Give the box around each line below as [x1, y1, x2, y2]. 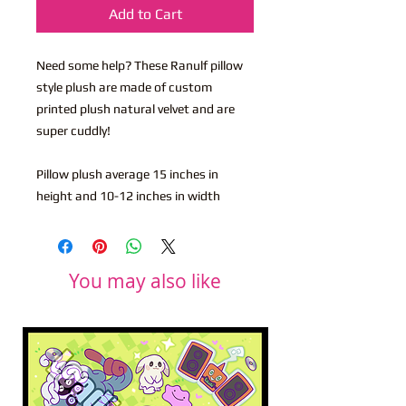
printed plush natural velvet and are [36, 101, 235, 116]
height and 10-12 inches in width [36, 188, 220, 203]
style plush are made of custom [36, 79, 212, 94]
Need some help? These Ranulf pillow [36, 57, 243, 72]
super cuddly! [36, 122, 111, 138]
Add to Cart [108, 5, 182, 23]
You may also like [69, 267, 221, 294]
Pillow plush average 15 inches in [36, 166, 218, 181]
